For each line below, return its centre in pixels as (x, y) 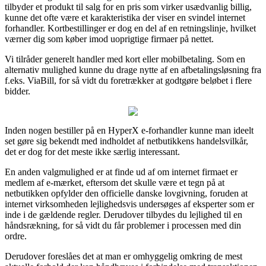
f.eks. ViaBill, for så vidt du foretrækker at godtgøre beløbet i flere (128, 80)
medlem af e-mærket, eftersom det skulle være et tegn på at (115, 182)
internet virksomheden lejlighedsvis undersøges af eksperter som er (129, 204)
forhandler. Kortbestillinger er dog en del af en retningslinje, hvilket (130, 28)
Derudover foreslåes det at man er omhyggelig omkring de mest (123, 256)
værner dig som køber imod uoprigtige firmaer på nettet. (109, 39)
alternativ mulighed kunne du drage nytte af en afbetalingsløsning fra (133, 69)
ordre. (16, 236)
